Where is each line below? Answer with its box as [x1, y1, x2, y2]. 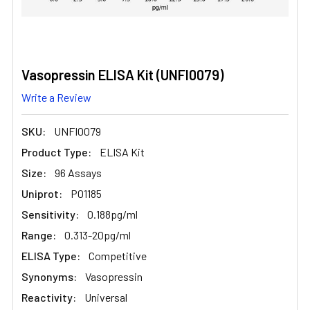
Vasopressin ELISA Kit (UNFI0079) [21, 66, 224, 83]
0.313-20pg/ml [64, 228, 131, 241]
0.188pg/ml [87, 207, 138, 221]
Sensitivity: [21, 207, 79, 221]
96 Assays [55, 165, 102, 179]
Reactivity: [21, 290, 76, 304]
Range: [21, 228, 56, 241]
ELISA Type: [21, 248, 80, 262]
